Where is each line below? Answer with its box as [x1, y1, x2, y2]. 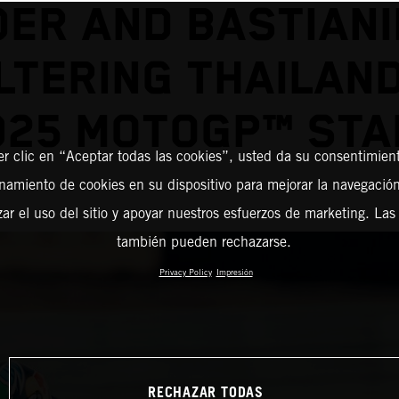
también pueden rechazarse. [116, 233, 291, 250]
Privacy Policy [159, 267, 212, 277]
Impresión [216, 267, 253, 277]
